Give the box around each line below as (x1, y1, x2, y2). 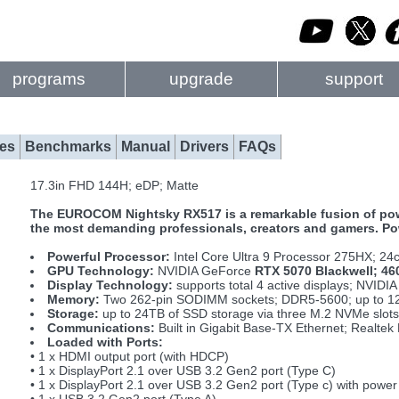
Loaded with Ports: (47, 335, 164, 349)
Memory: (47, 292, 101, 306)
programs (12, 69, 85, 88)
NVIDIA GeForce (154, 264, 256, 278)
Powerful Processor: (47, 249, 171, 264)
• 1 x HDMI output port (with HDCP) (30, 349, 229, 363)
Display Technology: (47, 278, 174, 292)
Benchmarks (25, 139, 111, 154)
